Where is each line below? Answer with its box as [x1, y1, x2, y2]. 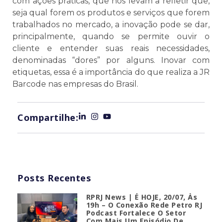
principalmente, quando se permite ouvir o [12, 32, 210, 42]
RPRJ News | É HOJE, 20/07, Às [86, 192, 198, 202]
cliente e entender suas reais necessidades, [12, 44, 210, 54]
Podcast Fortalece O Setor [86, 208, 186, 218]
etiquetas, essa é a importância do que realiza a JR [12, 67, 210, 77]
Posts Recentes [17, 172, 91, 184]
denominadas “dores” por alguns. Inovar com [12, 55, 210, 65]
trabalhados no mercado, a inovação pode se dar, [12, 20, 210, 30]
